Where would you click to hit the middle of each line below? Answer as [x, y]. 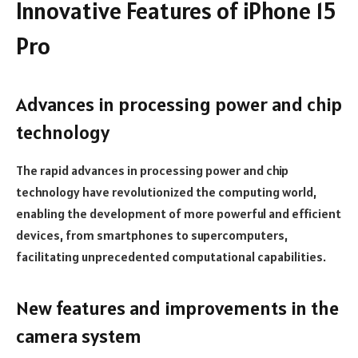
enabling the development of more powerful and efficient [179, 214]
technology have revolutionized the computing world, [166, 192]
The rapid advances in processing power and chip [152, 171]
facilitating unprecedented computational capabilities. [171, 257]
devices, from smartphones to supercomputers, [152, 235]
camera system [79, 336]
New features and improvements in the [177, 308]
